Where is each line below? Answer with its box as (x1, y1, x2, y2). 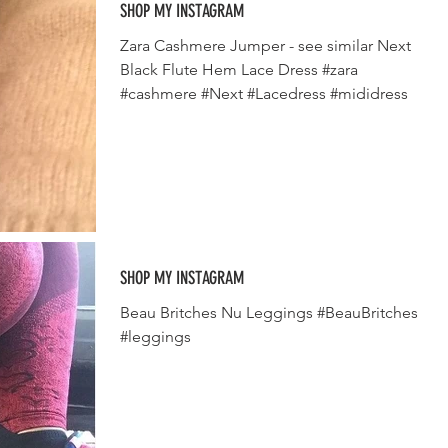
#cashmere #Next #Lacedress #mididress (120, 84, 408, 103)
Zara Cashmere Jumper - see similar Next (120, 36, 411, 55)
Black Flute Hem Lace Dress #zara (120, 60, 358, 79)
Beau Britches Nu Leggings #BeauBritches (120, 302, 418, 322)
